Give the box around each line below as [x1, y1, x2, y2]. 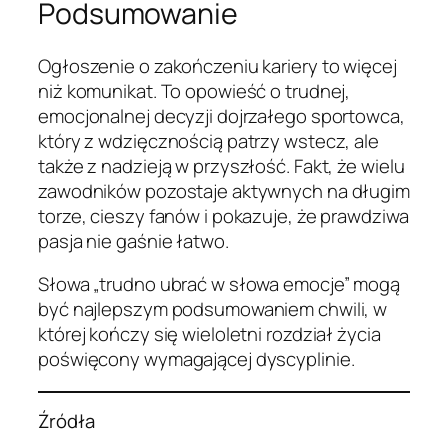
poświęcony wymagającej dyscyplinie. [38, 346, 355, 373]
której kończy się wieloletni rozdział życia [38, 321, 381, 348]
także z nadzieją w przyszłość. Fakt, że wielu [38, 152, 405, 179]
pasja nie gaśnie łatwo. [38, 227, 229, 254]
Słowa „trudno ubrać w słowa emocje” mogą [38, 271, 400, 298]
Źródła [38, 408, 95, 435]
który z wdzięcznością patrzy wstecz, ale [38, 127, 379, 154]
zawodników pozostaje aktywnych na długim [38, 177, 410, 204]
